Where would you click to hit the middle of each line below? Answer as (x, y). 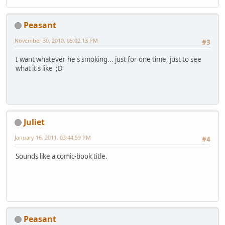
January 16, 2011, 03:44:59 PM (53, 137)
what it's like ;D (39, 69)
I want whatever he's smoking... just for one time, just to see (108, 60)
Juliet (34, 122)
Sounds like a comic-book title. (62, 156)
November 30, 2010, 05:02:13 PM (56, 40)
